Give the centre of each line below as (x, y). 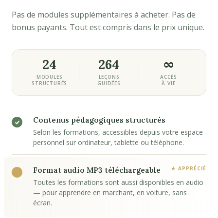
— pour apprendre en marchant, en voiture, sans (110, 192)
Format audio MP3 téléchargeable (97, 170)
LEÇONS (109, 77)
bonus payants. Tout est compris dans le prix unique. (108, 27)
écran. (43, 203)
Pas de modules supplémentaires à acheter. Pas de (104, 15)
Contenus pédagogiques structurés (99, 120)
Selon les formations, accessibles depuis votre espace (118, 132)
